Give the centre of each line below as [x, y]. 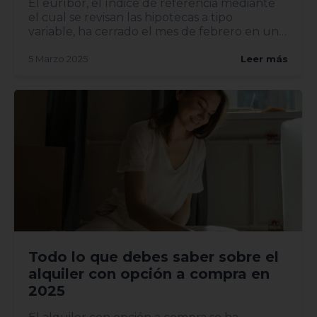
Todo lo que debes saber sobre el [154, 257]
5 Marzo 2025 [58, 58]
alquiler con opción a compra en [149, 273]
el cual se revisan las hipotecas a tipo [131, 17]
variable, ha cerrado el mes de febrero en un [154, 31]
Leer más [265, 58]
